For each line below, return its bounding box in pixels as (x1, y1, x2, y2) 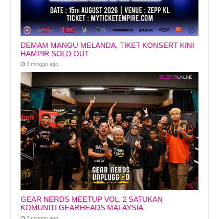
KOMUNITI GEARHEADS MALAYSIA (21, 203, 144, 212)
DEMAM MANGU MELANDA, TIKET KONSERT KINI (21, 41, 195, 49)
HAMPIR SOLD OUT (21, 49, 89, 58)
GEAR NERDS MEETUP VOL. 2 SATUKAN (21, 195, 163, 204)
